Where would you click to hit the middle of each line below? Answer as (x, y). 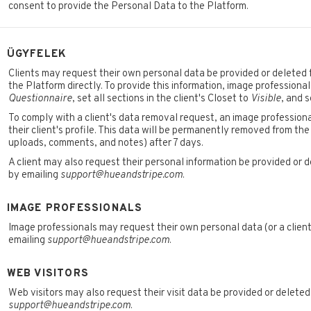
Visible (266, 99)
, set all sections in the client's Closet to (161, 99)
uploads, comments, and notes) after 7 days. (106, 144)
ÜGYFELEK (37, 55)
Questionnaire (40, 99)
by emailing (34, 176)
